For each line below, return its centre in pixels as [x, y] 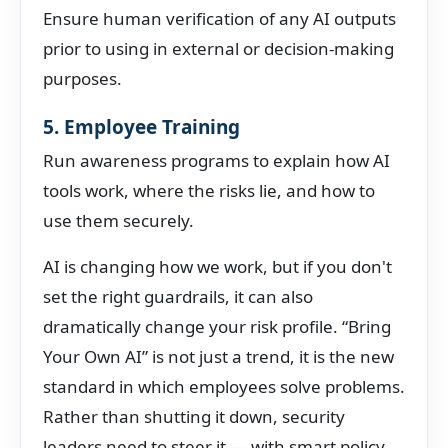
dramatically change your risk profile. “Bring [217, 326]
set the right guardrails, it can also [178, 296]
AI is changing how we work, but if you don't [217, 266]
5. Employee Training [141, 127]
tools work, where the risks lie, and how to [209, 190]
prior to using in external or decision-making [218, 48]
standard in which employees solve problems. [224, 386]
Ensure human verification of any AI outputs [219, 18]
